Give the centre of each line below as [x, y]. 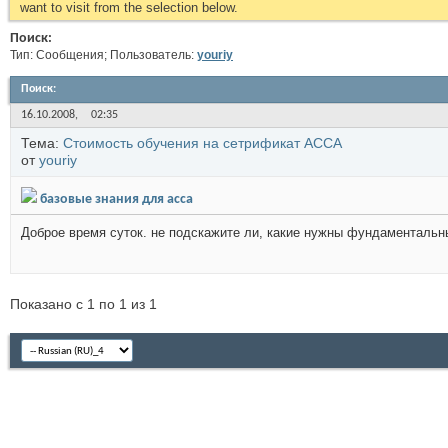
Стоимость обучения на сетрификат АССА [202, 143]
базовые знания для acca [116, 199]
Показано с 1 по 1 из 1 [83, 304]
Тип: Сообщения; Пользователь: [103, 55]
